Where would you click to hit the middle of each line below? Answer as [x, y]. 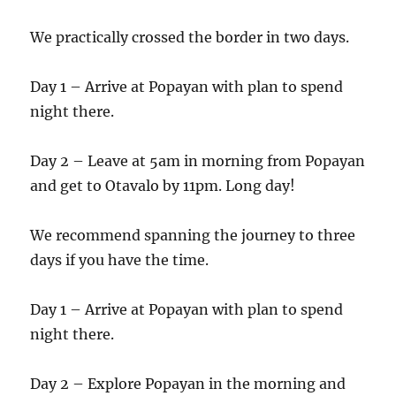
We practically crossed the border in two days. [190, 37]
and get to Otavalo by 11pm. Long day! [163, 185]
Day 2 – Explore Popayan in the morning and [188, 383]
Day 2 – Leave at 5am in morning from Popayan [198, 160]
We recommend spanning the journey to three [193, 235]
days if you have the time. [120, 259]
